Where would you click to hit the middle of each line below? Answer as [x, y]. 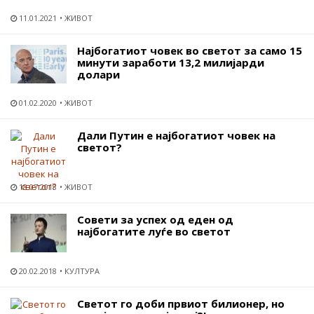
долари [98, 74]
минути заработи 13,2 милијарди [171, 62]
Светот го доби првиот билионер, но [181, 303]
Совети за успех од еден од [155, 219]
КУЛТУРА [82, 271]
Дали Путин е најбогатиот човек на [176, 135]
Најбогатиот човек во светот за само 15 [190, 50]
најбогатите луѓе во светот [154, 231]
